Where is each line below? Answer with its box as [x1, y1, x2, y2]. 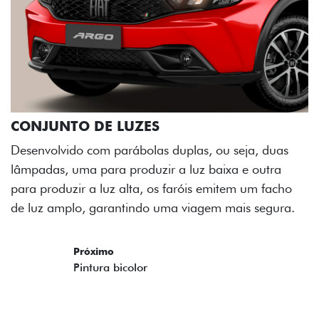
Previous [24, 251, 68, 266]
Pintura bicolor [73, 260, 147, 274]
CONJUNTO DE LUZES [11, 117, 159, 135]
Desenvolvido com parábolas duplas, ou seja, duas [11, 142, 288, 157]
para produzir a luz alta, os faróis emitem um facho [11, 180, 292, 196]
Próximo [73, 245, 114, 257]
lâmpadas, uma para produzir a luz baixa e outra [11, 161, 281, 177]
